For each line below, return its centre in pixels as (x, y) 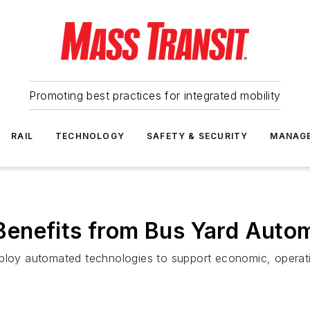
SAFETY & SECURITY (198, 136)
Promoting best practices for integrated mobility (155, 95)
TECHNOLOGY (90, 136)
